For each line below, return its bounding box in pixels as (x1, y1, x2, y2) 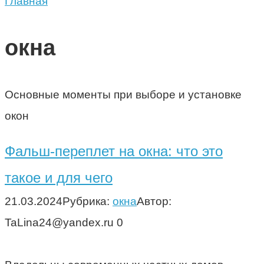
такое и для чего (5, 169, 113, 186)
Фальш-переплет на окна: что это (5, 143, 223, 159)
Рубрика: (62, 194, 110, 207)
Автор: (137, 194, 171, 207)
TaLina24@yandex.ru (5, 216, 114, 229)
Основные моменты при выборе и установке (5, 88, 242, 101)
